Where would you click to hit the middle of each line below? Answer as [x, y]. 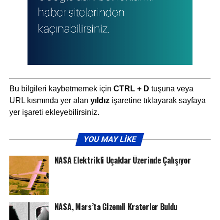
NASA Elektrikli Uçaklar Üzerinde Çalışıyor [123, 160]
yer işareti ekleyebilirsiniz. [54, 112]
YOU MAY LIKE [110, 139]
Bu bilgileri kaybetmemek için [61, 89]
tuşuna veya [171, 89]
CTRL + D [131, 89]
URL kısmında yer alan [50, 101]
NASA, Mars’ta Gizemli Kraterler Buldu [116, 207]
